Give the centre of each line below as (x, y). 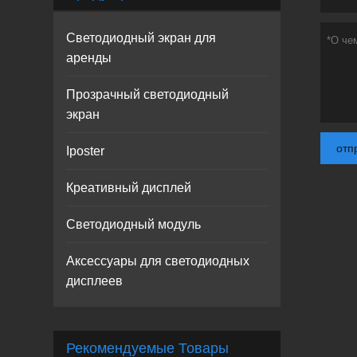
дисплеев (95, 281)
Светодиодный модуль (134, 224)
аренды (89, 58)
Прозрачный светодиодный (148, 94)
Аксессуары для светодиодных (158, 261)
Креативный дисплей (129, 188)
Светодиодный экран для (141, 38)
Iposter (86, 151)
